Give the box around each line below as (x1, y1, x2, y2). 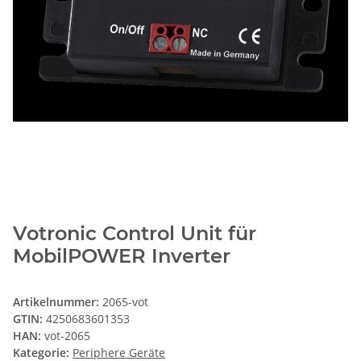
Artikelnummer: (13, 294, 102, 310)
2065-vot (102, 294, 148, 310)
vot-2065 (44, 328, 90, 344)
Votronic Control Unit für (13, 222, 256, 246)
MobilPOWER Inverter (13, 244, 230, 268)
